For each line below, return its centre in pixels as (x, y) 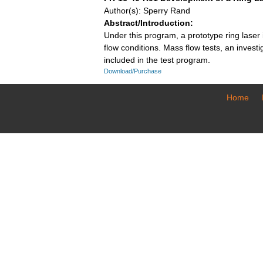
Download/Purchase (133, 71)
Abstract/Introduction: (149, 23)
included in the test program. (157, 60)
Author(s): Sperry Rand (147, 11)
